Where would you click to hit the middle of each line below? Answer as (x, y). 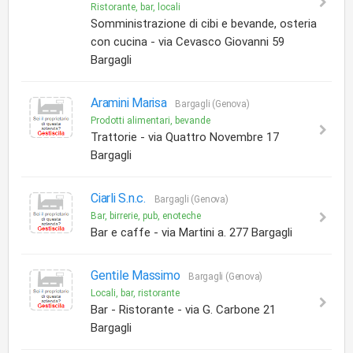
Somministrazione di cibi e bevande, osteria (204, 24)
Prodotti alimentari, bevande (150, 121)
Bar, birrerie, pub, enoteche (146, 216)
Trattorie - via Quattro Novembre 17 (185, 137)
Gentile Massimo (137, 275)
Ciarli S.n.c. (120, 198)
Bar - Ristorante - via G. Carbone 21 (183, 310)
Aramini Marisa (130, 103)
